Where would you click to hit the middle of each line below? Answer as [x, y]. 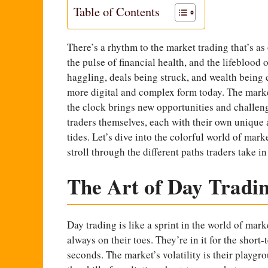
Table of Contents [117, 11]
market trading [197, 47]
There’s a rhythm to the [117, 47]
